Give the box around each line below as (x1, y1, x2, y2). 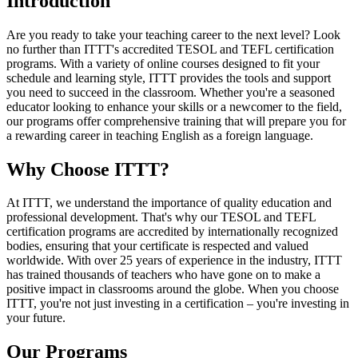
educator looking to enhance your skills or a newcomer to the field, (6, 99, 342, 113)
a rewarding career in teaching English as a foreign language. (6, 128, 313, 142)
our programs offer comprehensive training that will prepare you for (6, 113, 346, 128)
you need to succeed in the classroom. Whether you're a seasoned (6, 85, 335, 99)
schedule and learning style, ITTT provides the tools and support (6, 70, 331, 85)
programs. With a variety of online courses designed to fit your (6, 56, 320, 70)
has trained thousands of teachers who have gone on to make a (6, 268, 320, 282)
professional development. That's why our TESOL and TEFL (6, 210, 316, 225)
